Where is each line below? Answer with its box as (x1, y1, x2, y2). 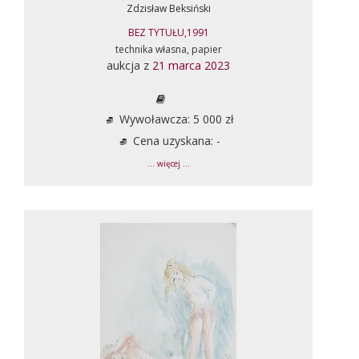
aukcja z (107, 57, 152, 73)
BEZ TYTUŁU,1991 (127, 25, 209, 39)
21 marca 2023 (152, 57, 230, 73)
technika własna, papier (115, 42, 222, 56)
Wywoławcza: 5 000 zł (115, 111, 234, 127)
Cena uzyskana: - (129, 132, 220, 148)
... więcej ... (147, 158, 190, 169)
